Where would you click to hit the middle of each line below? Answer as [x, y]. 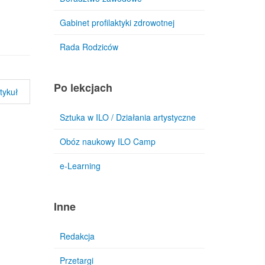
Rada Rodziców [89, 47]
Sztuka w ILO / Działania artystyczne [128, 117]
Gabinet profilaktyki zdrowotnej [117, 22]
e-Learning [80, 166]
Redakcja [77, 236]
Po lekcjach [83, 88]
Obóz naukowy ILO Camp [108, 141]
